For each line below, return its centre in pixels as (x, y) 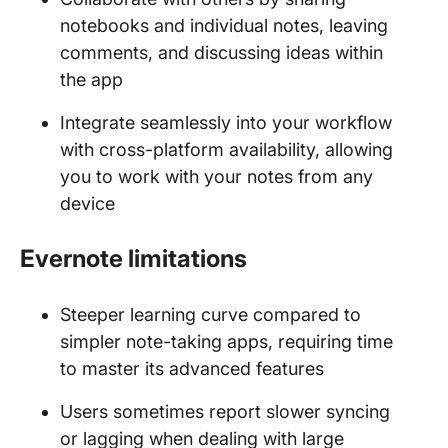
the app (91, 79)
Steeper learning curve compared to (210, 314)
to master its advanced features (192, 368)
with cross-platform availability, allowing (226, 149)
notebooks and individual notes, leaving (224, 25)
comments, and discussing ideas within (221, 52)
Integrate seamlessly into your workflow (226, 122)
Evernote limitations (133, 258)
